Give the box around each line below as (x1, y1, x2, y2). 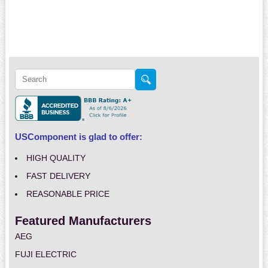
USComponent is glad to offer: (14, 132, 142, 142)
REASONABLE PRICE (26, 189, 109, 199)
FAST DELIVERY (26, 171, 90, 181)
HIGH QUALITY (26, 153, 86, 163)
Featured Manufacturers (14, 214, 151, 228)
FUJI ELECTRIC (14, 249, 77, 260)
